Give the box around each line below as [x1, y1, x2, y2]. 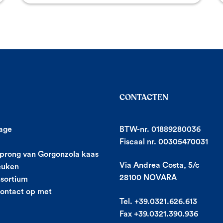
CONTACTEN [119, 92, 168, 103]
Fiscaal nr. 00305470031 [119, 137, 208, 146]
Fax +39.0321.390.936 [119, 210, 198, 218]
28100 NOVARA [119, 174, 177, 182]
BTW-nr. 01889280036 [119, 125, 201, 133]
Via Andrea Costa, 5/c [119, 161, 200, 170]
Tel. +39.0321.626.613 [119, 197, 197, 206]
